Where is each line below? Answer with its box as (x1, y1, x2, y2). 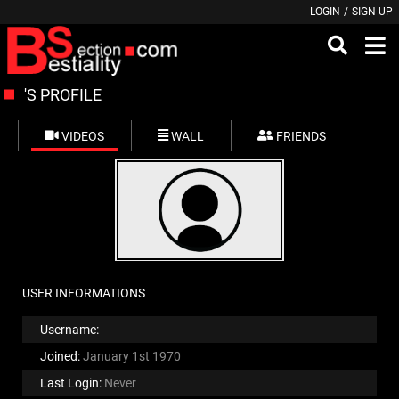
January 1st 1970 (83, 349, 181, 363)
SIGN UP (352, 5, 393, 18)
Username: (40, 322, 99, 337)
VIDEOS (61, 129, 104, 144)
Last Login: (40, 376, 102, 390)
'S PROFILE (24, 85, 102, 104)
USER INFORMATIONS (22, 286, 145, 300)
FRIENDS (276, 129, 326, 144)
